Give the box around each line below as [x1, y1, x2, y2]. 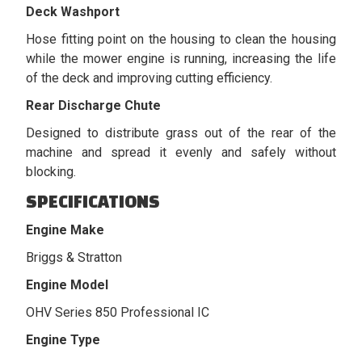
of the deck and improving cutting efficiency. [26, 69, 273, 86]
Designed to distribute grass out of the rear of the [26, 124, 336, 141]
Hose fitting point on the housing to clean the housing [26, 31, 336, 47]
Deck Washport [26, 3, 120, 19]
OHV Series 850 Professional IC [26, 304, 210, 320]
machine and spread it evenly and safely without [26, 144, 336, 160]
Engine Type [26, 331, 101, 347]
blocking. [26, 163, 77, 179]
